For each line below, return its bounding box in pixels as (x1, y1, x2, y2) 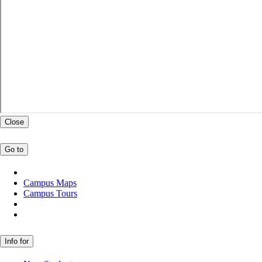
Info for (5, 236, 29, 246)
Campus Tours (23, 188, 77, 198)
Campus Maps (23, 177, 77, 188)
